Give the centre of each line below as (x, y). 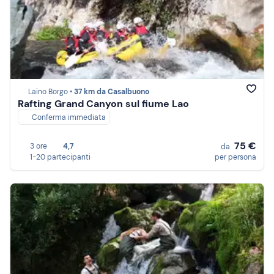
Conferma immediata (69, 118)
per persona (235, 157)
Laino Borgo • (51, 92)
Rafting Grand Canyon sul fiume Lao (103, 104)
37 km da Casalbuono (112, 92)
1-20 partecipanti (60, 157)
